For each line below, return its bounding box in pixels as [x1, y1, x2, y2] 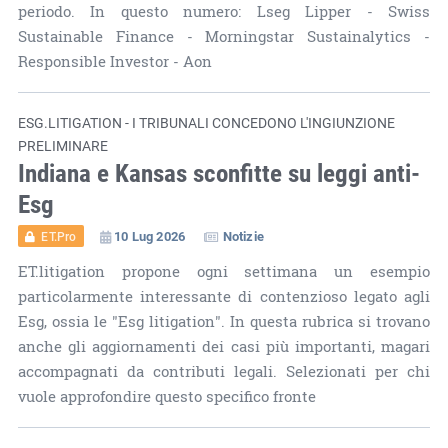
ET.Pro [41, 227, 77, 244]
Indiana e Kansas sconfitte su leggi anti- [17, 155, 420, 189]
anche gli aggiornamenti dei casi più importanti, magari [17, 335, 431, 357]
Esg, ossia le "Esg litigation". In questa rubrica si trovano [17, 310, 431, 332]
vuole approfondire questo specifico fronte [17, 385, 316, 407]
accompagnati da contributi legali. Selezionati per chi [17, 360, 431, 382]
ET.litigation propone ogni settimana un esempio [17, 260, 431, 282]
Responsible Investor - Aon [17, 50, 212, 72]
